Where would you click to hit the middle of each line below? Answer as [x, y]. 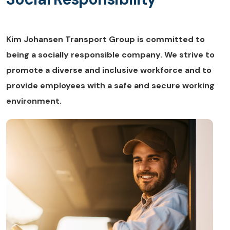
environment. [34, 101]
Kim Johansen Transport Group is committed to [106, 39]
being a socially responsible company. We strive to [110, 54]
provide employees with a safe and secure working [110, 85]
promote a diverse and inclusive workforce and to [109, 70]
